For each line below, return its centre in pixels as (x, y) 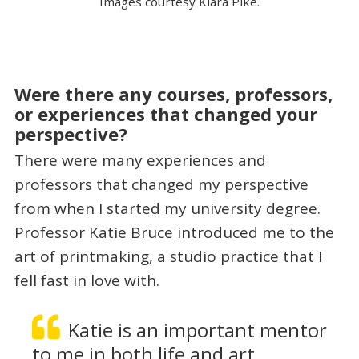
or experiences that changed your (165, 114)
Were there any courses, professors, (173, 94)
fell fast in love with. (87, 280)
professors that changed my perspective (161, 184)
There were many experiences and (140, 160)
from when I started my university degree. (167, 208)
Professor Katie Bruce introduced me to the (174, 232)
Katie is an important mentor (197, 330)
